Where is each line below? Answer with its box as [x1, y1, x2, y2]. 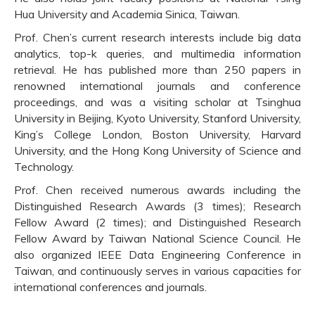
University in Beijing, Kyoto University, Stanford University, [14, 111, 301, 126]
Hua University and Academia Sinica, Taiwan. [14, 7, 240, 22]
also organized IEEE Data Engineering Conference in [14, 247, 301, 262]
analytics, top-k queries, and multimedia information [14, 46, 301, 61]
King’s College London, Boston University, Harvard [14, 127, 301, 142]
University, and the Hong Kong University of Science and [14, 143, 301, 158]
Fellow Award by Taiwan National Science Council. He [14, 231, 301, 246]
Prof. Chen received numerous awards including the [14, 183, 301, 198]
